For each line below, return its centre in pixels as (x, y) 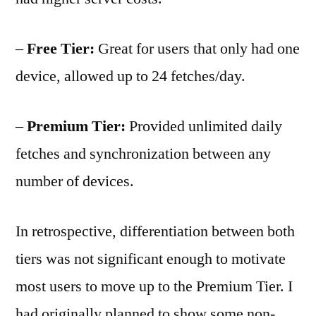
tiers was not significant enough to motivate (151, 259)
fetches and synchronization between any (143, 154)
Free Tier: (61, 49)
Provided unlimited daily (204, 126)
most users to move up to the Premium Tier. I (154, 286)
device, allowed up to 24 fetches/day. (132, 76)
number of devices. (77, 181)
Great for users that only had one (197, 49)
